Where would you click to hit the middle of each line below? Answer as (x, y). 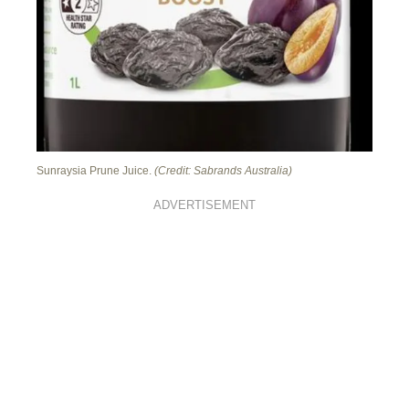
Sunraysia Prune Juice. (95, 171)
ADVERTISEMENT (204, 205)
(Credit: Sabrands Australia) (223, 171)
